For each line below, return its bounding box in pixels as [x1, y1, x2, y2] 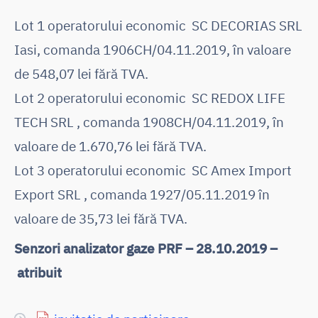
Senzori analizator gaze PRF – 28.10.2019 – [14, 238, 278, 257]
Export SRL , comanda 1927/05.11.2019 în [14, 185, 270, 203]
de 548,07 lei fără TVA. [14, 64, 148, 82]
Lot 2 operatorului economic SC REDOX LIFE [14, 88, 285, 106]
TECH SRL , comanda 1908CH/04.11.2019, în [14, 112, 284, 131]
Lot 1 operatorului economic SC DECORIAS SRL [14, 16, 302, 34]
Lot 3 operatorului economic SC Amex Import [14, 160, 292, 179]
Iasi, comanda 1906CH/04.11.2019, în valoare [14, 40, 291, 58]
